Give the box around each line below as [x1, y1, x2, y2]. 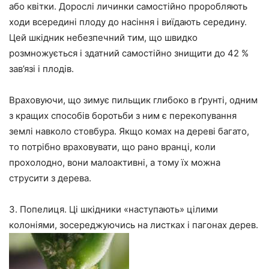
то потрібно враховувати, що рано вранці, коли [9, 141, 216, 153]
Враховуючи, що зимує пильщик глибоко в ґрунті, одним [9, 94, 258, 106]
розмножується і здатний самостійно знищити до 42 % [9, 47, 249, 59]
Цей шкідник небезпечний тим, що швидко [9, 32, 198, 44]
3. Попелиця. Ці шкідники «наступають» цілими [9, 204, 218, 216]
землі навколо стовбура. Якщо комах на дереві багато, [9, 125, 249, 138]
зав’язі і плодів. [9, 63, 74, 75]
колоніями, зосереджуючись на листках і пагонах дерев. [9, 219, 258, 231]
